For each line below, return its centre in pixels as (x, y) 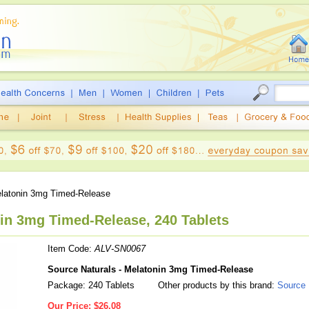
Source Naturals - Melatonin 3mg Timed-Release (150, 269)
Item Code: (71, 249)
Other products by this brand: (216, 285)
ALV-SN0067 (120, 249)
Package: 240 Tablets (91, 285)
